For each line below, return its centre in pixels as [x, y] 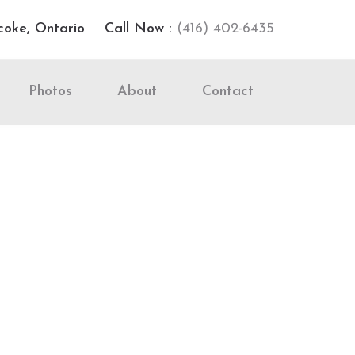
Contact [228, 92]
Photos [50, 92]
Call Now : [136, 29]
